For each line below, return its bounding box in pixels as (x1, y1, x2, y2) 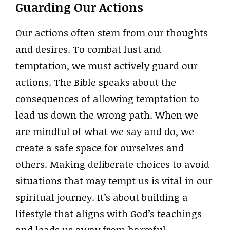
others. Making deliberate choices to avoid (15, 157, 209, 171)
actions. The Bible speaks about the (15, 75, 176, 89)
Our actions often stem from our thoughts (15, 26, 208, 40)
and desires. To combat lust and (15, 42, 161, 56)
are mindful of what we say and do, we (15, 124, 194, 138)
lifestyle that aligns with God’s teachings (15, 206, 202, 220)
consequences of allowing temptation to (15, 91, 199, 105)
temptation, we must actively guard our (15, 59, 198, 72)
